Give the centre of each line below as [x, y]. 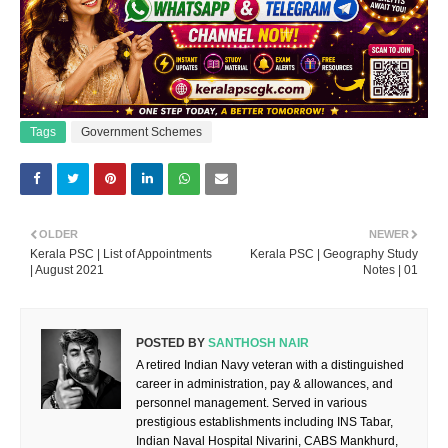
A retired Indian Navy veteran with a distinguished [270, 364]
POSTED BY [170, 342]
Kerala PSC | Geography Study [334, 253]
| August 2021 [67, 269]
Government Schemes [141, 131]
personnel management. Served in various [251, 402]
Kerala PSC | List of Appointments [121, 253]
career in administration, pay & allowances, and [264, 383]
